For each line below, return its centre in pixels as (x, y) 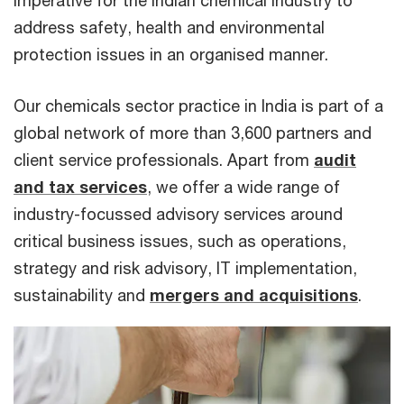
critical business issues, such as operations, (180, 241)
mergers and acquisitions (254, 295)
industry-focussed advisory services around (178, 214)
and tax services (80, 187)
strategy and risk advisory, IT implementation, (185, 268)
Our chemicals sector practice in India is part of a (198, 106)
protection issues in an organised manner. (171, 54)
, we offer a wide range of (243, 187)
